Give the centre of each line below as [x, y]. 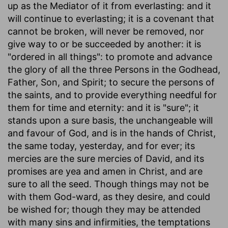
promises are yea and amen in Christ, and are [105, 171]
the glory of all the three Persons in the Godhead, [114, 69]
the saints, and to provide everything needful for [112, 95]
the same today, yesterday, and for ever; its [101, 146]
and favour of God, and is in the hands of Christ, [112, 133]
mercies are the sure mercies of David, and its [106, 158]
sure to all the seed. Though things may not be [108, 184]
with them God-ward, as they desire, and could [109, 196]
